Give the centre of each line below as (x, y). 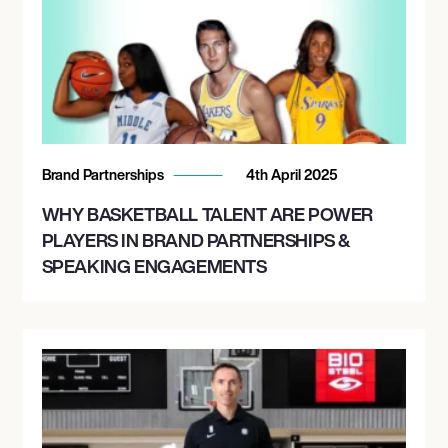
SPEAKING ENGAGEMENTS (154, 265)
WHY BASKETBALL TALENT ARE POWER (207, 213)
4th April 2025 (290, 174)
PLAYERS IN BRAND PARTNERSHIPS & (196, 239)
